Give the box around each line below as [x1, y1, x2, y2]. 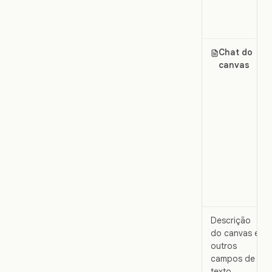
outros [211, 240, 237, 251]
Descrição [211, 214, 251, 226]
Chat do [218, 46, 253, 58]
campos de [211, 253, 255, 264]
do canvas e [211, 227, 259, 239]
